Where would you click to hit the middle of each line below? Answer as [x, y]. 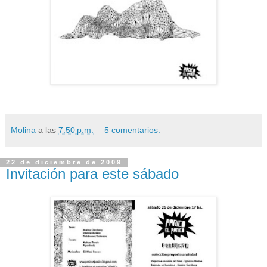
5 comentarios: [133, 130]
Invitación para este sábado [92, 174]
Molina [23, 130]
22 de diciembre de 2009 [64, 162]
